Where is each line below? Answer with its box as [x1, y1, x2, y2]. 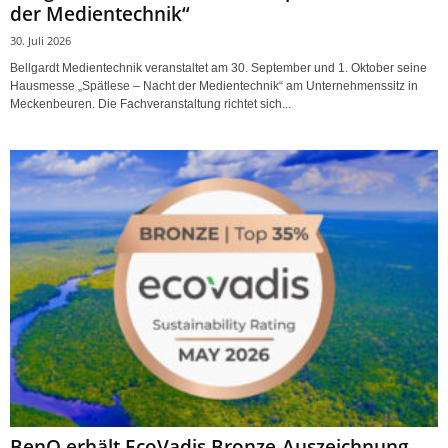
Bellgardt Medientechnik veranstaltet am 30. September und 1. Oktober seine [10, 60, 427, 75]
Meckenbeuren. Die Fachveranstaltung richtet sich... [10, 96, 291, 111]
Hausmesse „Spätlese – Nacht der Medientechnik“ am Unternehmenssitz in [10, 78, 418, 93]
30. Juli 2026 [10, 32, 71, 48]
